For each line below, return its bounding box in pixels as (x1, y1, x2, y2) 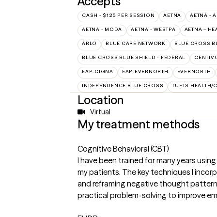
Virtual (90, 108, 110, 116)
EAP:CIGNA (82, 68, 113, 75)
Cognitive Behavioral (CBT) (77, 144, 169, 154)
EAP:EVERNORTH (122, 68, 169, 75)
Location (77, 93, 124, 107)
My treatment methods (77, 117, 200, 131)
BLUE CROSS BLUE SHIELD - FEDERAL (82, 54, 186, 61)
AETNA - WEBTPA (131, 26, 176, 32)
